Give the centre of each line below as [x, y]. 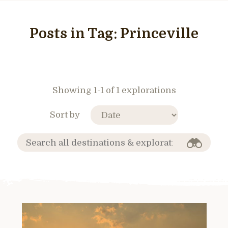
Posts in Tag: [75, 34]
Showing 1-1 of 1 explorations [114, 90]
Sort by [65, 115]
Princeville [159, 34]
